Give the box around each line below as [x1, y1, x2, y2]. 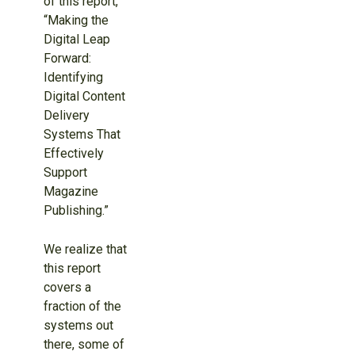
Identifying [43, 70, 103, 86]
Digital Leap [43, 32, 110, 48]
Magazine [43, 184, 98, 200]
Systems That [43, 127, 120, 143]
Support [43, 165, 87, 181]
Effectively [43, 146, 104, 162]
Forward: [43, 51, 91, 67]
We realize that [43, 242, 127, 258]
